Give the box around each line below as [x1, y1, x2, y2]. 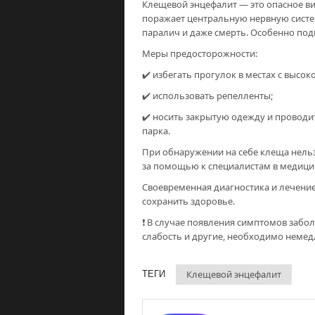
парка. [142, 124, 170, 137]
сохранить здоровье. [142, 194, 235, 207]
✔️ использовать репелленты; [142, 89, 273, 102]
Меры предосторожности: [142, 46, 257, 60]
